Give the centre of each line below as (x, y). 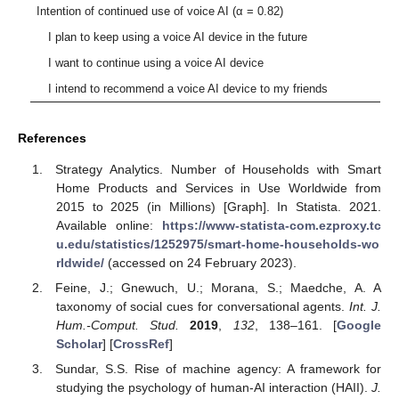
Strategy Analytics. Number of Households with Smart (218, 169)
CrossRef (141, 343)
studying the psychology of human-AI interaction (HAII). (213, 387)
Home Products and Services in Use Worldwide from (218, 187)
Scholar (79, 343)
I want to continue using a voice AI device (151, 63)
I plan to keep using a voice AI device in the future (172, 37)
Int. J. (366, 306)
